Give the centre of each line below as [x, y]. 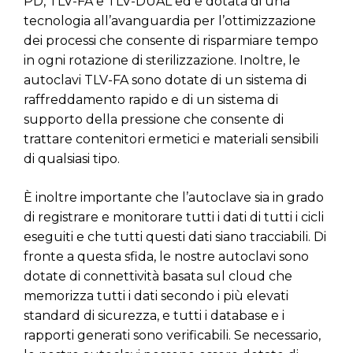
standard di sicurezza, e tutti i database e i [154, 316]
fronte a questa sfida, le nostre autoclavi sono [166, 257]
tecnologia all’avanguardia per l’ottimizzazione [170, 21]
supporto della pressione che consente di [154, 120]
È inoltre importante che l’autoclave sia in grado [174, 198]
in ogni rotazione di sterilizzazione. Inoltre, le [162, 61]
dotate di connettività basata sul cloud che [158, 277]
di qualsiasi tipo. [72, 159]
